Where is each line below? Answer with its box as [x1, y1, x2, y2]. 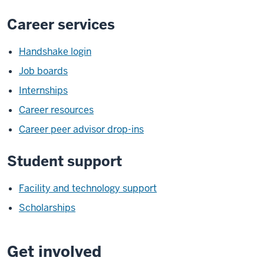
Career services [7, 15, 115, 34]
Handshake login [19, 45, 91, 58]
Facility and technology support [19, 182, 157, 194]
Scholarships [19, 202, 75, 214]
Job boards [19, 65, 68, 77]
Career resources [19, 104, 94, 116]
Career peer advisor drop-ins [19, 123, 144, 136]
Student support [7, 152, 122, 170]
